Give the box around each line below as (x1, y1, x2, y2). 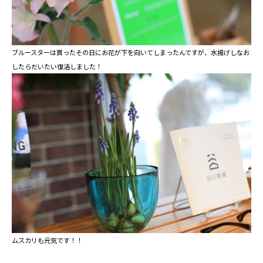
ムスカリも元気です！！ (12, 235, 83, 245)
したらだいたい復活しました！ (12, 62, 102, 71)
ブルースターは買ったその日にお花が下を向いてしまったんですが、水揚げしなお (12, 48, 249, 57)
